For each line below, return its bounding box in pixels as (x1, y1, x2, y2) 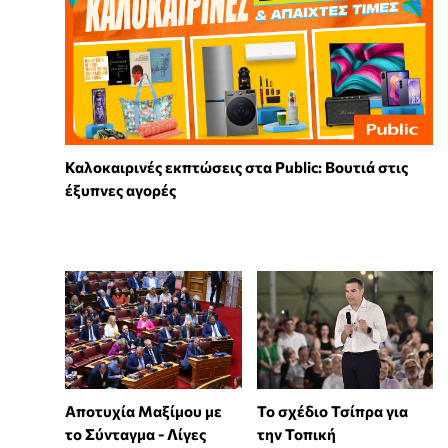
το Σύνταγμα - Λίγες (65, 424, 206, 443)
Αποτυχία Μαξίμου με (65, 401, 222, 420)
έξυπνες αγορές (65, 181, 176, 200)
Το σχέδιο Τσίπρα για (256, 401, 408, 420)
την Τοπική (256, 424, 336, 443)
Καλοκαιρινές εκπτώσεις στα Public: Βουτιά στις (65, 158, 408, 177)
